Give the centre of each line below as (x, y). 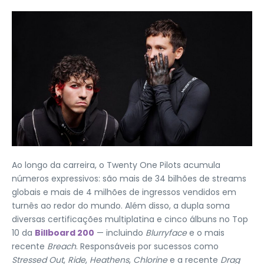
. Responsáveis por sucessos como (147, 247)
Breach (62, 247)
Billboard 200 (65, 233)
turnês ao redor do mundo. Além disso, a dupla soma (121, 206)
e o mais (206, 233)
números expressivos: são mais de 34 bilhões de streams (129, 179)
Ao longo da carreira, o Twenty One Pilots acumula (116, 165)
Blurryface (166, 233)
